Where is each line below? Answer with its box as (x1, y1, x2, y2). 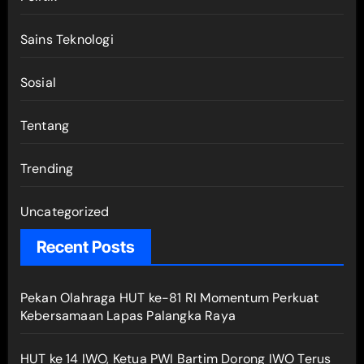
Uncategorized (19, 202, 110, 220)
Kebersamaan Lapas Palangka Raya (19, 306, 236, 324)
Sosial (19, 73, 56, 91)
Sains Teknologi (19, 30, 114, 48)
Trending (19, 159, 74, 177)
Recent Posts (36, 236, 135, 257)
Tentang (19, 116, 70, 134)
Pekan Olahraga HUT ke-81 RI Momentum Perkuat (19, 288, 319, 306)
